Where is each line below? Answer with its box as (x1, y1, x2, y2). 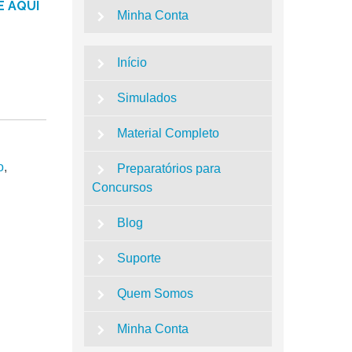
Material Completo (117, 126, 220, 140)
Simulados (117, 90, 178, 104)
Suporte (117, 251, 162, 265)
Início (117, 55, 148, 69)
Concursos (91, 180, 152, 194)
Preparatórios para (117, 161, 222, 175)
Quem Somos (117, 286, 194, 300)
